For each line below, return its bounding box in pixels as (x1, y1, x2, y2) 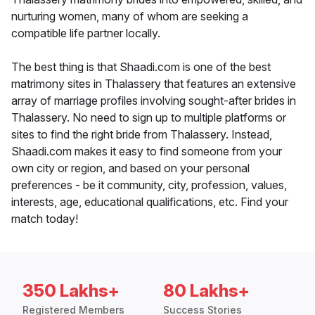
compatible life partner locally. (11, 26, 160, 41)
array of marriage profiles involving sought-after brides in (11, 94, 296, 108)
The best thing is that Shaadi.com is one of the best (11, 60, 271, 75)
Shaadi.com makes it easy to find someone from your (11, 144, 282, 159)
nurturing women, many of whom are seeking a (11, 9, 248, 24)
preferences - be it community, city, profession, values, (11, 178, 287, 193)
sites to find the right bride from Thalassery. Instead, (11, 127, 272, 142)
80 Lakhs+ (163, 281, 250, 302)
